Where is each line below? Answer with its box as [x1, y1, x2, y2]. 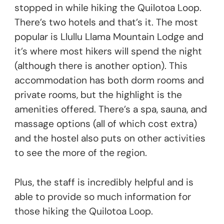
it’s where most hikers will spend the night [14, 44, 202, 57]
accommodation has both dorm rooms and [14, 73, 204, 86]
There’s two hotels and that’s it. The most [14, 15, 198, 28]
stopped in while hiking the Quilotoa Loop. [14, 1, 201, 14]
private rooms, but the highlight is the [14, 88, 182, 101]
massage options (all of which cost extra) [14, 117, 197, 130]
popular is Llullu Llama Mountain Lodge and [14, 30, 203, 43]
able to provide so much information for [14, 190, 191, 203]
